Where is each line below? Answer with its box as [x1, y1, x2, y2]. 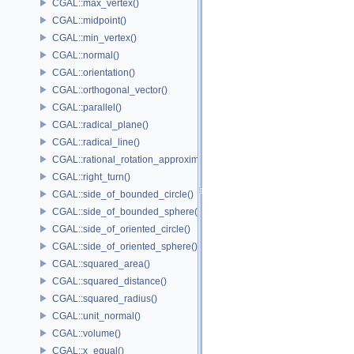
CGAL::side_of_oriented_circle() [52, 223, 190, 235]
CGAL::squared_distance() [52, 275, 167, 287]
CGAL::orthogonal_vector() [52, 84, 168, 96]
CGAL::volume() [52, 327, 121, 339]
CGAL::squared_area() [52, 258, 150, 269]
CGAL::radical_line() [52, 136, 140, 148]
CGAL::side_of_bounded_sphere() [52, 205, 201, 217]
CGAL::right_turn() [52, 171, 130, 183]
